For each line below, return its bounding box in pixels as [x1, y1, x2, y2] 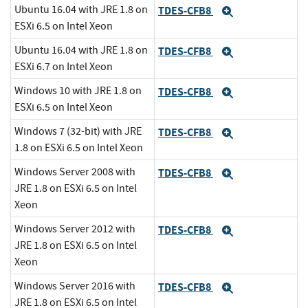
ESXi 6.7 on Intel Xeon [14, 60, 113, 74]
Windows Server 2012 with [14, 222, 135, 236]
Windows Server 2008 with [14, 165, 135, 179]
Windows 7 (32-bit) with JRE [14, 124, 142, 139]
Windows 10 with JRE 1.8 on [14, 84, 142, 98]
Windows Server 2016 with [14, 279, 135, 294]
